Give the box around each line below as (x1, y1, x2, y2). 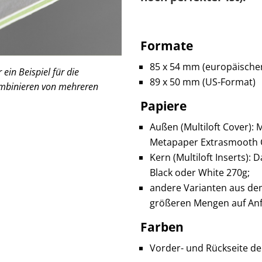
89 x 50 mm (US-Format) (150, 75, 256, 89)
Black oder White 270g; (150, 166, 250, 180)
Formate (140, 37, 194, 54)
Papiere (140, 98, 187, 115)
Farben (140, 219, 184, 236)
